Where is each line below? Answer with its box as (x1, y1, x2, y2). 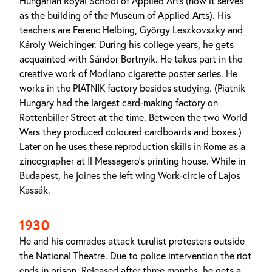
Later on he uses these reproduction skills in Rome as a (19, 140, 245, 152)
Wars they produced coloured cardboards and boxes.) (19, 126, 242, 138)
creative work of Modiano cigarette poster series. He (19, 67, 237, 80)
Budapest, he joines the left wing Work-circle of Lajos (19, 169, 240, 182)
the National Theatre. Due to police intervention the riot (19, 250, 251, 262)
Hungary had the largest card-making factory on (19, 97, 218, 109)
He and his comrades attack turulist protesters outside (19, 235, 245, 247)
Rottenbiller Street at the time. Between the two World (19, 111, 247, 123)
